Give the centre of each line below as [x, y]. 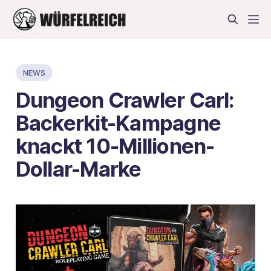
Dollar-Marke [78, 168]
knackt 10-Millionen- [115, 145]
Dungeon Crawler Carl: [125, 100]
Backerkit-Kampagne [118, 122]
